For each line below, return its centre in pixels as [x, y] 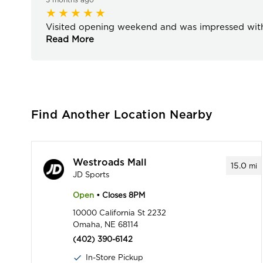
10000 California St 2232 [119, 213]
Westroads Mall [109, 163]
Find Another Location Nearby [122, 115]
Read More [70, 40]
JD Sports [91, 175]
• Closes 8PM [119, 195]
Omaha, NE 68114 [105, 225]
